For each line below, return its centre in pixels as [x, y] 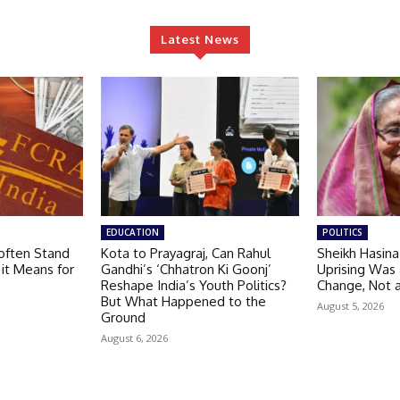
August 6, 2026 [134, 337]
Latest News [200, 39]
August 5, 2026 [351, 305]
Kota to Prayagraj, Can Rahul [185, 253]
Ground [123, 317]
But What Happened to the [183, 301]
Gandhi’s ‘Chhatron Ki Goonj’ [186, 269]
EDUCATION [132, 232]
